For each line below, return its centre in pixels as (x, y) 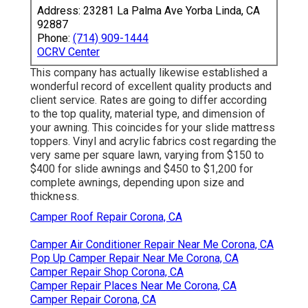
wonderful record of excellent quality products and (151, 87)
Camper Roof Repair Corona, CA (106, 217)
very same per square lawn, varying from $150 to (147, 155)
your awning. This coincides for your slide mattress (153, 128)
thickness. (55, 197)
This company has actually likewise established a (149, 73)
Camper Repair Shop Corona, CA (107, 272)
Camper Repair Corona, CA (93, 300)
